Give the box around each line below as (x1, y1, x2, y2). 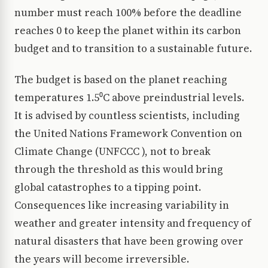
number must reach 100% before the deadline (14, 5, 242, 20)
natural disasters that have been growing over (14, 234, 243, 249)
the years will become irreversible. (14, 252, 189, 267)
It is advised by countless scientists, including (14, 108, 240, 123)
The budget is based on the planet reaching (14, 72, 227, 87)
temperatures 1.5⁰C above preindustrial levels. (14, 90, 244, 105)
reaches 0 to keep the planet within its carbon (14, 23, 241, 38)
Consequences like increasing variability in (14, 198, 229, 213)
